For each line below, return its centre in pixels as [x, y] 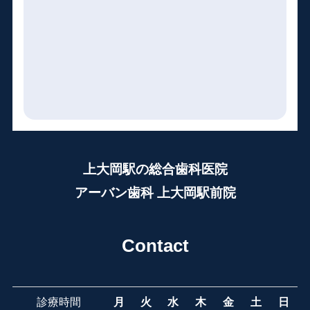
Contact [155, 245]
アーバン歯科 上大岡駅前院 [155, 192]
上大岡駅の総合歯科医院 [155, 169]
